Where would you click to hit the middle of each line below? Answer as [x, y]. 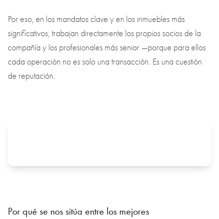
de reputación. [33, 76]
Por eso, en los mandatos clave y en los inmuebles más [96, 20]
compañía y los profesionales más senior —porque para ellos [107, 48]
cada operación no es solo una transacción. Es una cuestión [105, 62]
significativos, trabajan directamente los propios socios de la [104, 34]
